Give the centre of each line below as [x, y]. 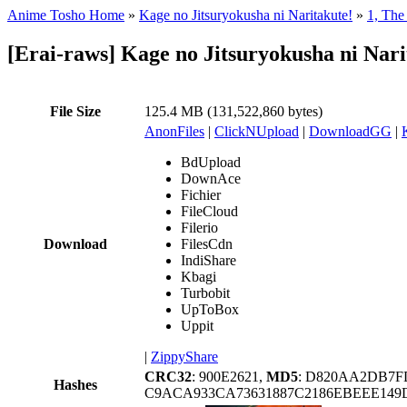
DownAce [211, 178]
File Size [75, 111]
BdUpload [211, 162]
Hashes [75, 384]
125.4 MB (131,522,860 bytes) [233, 111]
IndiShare [208, 260]
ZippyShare [184, 356]
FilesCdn [207, 243]
